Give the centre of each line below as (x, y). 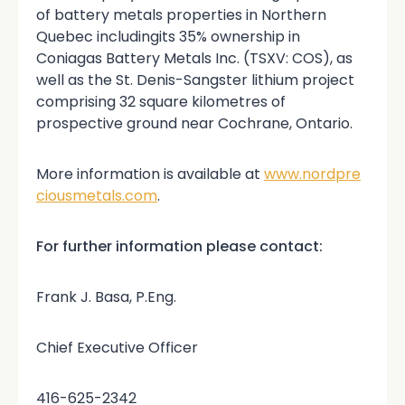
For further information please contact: (179, 246)
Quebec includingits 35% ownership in (168, 36)
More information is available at (150, 174)
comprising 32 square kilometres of (161, 101)
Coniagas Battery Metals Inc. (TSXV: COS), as (194, 58)
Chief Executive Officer (117, 347)
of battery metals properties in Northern (181, 14)
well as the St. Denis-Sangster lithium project (195, 80)
